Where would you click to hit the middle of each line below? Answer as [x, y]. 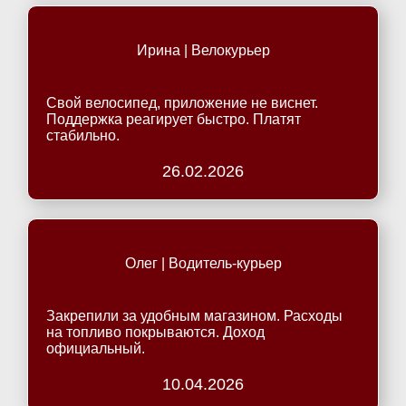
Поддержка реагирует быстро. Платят [174, 119]
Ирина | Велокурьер [203, 50]
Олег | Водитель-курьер [203, 263]
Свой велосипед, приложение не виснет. [182, 103]
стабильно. [83, 135]
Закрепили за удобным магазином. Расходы [194, 316]
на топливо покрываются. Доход [155, 332]
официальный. [96, 348]
